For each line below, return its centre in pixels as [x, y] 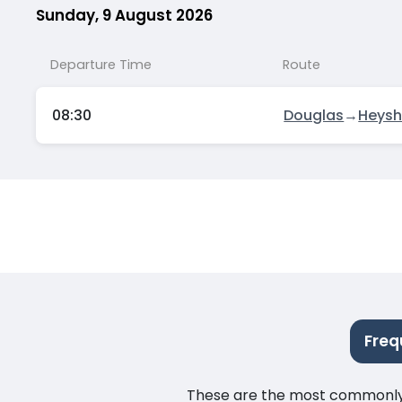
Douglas [314, 115]
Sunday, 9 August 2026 [124, 15]
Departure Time [101, 64]
